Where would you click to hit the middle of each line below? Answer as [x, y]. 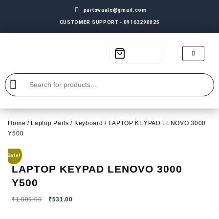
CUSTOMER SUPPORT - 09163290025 [109, 22]
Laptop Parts [50, 123]
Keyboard [88, 123]
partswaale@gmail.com [115, 10]
